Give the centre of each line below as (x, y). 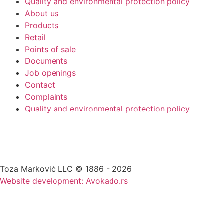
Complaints (46, 96)
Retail (35, 37)
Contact (40, 84)
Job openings (50, 73)
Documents (46, 61)
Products (42, 25)
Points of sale (50, 49)
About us (42, 13)
